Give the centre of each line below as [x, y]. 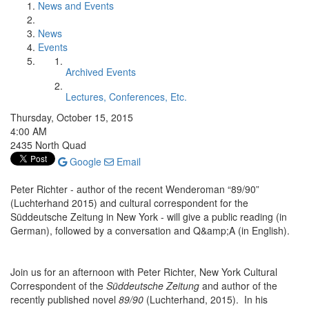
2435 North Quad [48, 145]
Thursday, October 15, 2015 [72, 117]
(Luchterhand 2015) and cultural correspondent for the [129, 203]
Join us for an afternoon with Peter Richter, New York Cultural [144, 272]
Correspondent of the [58, 286]
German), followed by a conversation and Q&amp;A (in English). [150, 230]
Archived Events [101, 72]
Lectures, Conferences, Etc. [126, 97]
